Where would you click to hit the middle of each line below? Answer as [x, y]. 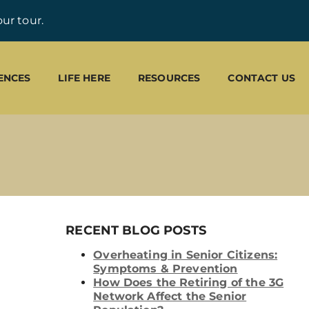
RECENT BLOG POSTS [136, 231]
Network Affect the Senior [170, 297]
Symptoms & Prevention [166, 269]
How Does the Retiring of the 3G [189, 283]
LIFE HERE [84, 78]
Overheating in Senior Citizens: [186, 255]
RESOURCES [169, 78]
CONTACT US [261, 78]
